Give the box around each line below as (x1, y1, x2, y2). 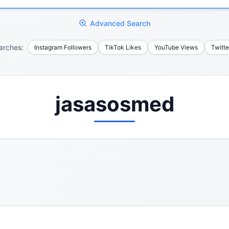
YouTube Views (154, 43, 198, 51)
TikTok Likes (104, 43, 141, 51)
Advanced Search (90, 18, 150, 28)
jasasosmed (55, 91, 174, 117)
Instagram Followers (34, 43, 91, 51)
